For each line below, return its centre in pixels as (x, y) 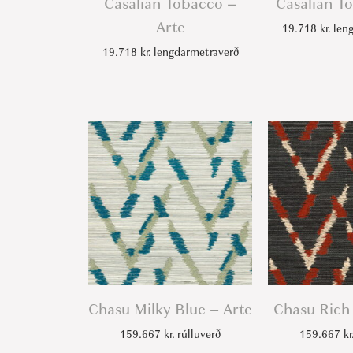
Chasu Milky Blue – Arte (170, 309)
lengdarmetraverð (194, 52)
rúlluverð (197, 334)
